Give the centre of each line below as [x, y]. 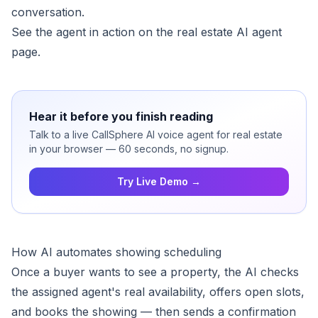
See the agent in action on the [94, 32]
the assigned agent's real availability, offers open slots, [158, 292]
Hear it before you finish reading [121, 116]
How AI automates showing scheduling [116, 252]
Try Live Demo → [159, 181]
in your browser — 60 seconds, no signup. [129, 149]
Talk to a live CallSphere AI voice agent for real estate [156, 135]
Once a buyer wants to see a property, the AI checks [155, 272]
